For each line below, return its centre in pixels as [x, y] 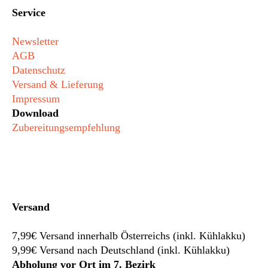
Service [29, 13]
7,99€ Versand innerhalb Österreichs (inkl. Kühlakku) [129, 236]
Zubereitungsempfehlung [66, 128]
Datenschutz [39, 70]
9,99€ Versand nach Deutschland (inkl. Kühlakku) [121, 250]
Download [35, 113]
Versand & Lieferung [58, 85]
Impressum [36, 99]
